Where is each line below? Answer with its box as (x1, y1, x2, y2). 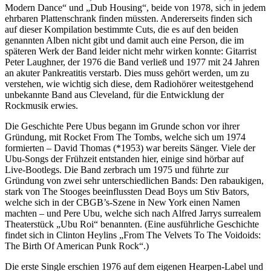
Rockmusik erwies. (5, 100, 78, 111)
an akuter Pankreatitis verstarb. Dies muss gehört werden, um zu (5, 68, 249, 79)
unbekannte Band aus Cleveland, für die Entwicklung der (5, 90, 224, 100)
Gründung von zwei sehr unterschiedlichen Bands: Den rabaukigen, (5, 175, 264, 186)
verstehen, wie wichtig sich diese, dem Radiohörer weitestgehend (5, 79, 253, 90)
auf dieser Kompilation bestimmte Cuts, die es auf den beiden (5, 24, 238, 35)
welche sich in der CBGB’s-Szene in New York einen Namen (5, 197, 240, 208)
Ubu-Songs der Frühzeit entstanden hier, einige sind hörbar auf (5, 154, 244, 165)
